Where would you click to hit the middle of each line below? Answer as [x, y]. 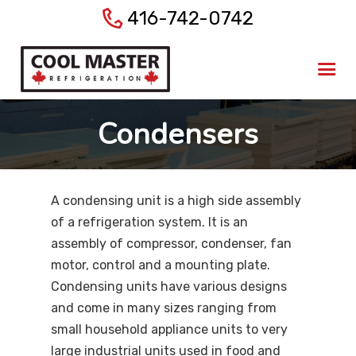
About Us [94, 90]
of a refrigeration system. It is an [149, 222]
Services [92, 141]
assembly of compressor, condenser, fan [171, 243]
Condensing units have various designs [169, 286]
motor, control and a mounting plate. [161, 265]
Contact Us [101, 219]
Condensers [178, 134]
